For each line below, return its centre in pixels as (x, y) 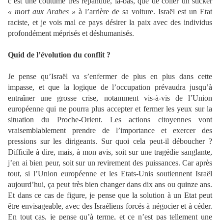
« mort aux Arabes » (42, 12)
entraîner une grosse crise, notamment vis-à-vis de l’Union (110, 98)
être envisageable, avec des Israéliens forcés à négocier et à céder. (110, 206)
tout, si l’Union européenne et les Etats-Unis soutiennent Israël (110, 174)
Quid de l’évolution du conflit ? (59, 55)
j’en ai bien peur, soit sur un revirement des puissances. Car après (110, 163)
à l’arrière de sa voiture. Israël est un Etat (144, 12)
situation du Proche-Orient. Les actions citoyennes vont (110, 120)
